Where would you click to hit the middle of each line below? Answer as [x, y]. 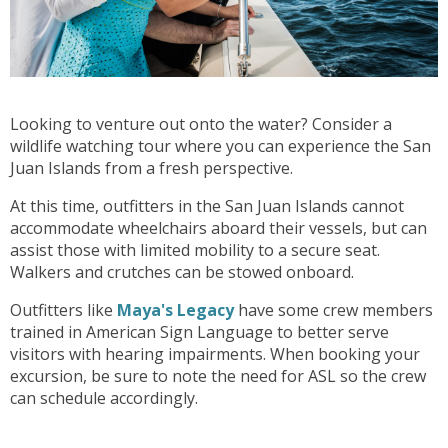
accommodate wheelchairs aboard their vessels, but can [218, 228]
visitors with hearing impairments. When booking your [215, 354]
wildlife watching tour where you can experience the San [220, 146]
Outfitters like [63, 310]
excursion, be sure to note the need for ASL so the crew [218, 376]
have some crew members [333, 310]
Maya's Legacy [175, 310]
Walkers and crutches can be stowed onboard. [184, 272]
